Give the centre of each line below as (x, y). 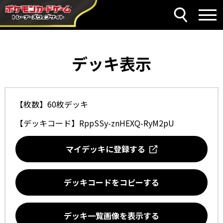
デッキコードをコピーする (111, 182)
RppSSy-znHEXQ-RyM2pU (126, 123)
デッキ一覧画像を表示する (111, 216)
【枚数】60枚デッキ (52, 104)
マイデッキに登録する (108, 149)
